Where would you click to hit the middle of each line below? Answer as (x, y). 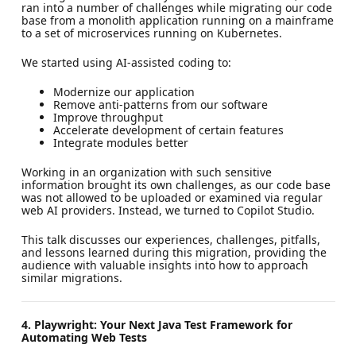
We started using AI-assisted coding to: (126, 62)
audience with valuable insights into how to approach (164, 265)
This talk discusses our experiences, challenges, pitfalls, (170, 239)
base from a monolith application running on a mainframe (177, 20)
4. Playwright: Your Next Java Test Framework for (157, 324)
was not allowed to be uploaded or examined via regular (172, 197)
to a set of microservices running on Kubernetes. (151, 33)
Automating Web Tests (84, 337)
